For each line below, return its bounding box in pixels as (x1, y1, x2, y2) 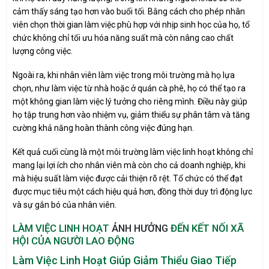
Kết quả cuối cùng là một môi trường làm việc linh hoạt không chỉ (13, 147, 253, 157)
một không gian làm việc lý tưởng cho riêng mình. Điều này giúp (13, 96, 247, 106)
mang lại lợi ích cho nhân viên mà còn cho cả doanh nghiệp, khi (13, 160, 246, 170)
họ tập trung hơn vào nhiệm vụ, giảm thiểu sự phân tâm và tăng (13, 109, 250, 119)
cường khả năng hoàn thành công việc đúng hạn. (13, 122, 194, 133)
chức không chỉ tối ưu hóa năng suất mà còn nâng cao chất (13, 32, 234, 43)
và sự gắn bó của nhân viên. (13, 199, 116, 210)
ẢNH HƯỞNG (112, 222, 168, 235)
